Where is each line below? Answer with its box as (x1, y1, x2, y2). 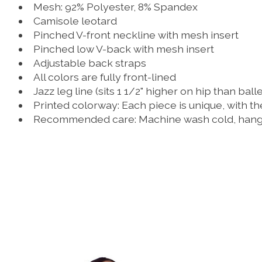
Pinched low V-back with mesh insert (33, 42, 214, 55)
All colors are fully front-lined (33, 70, 176, 83)
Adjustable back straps (33, 56, 146, 69)
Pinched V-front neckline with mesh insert (33, 28, 239, 41)
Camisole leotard (33, 14, 117, 27)
